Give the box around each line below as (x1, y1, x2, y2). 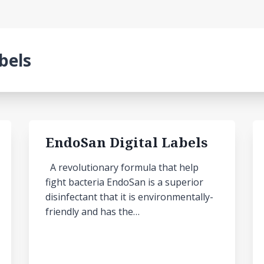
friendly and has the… (45, 205, 140, 218)
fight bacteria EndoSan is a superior (45, 176, 203, 189)
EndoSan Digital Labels (45, 133, 207, 151)
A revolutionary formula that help (45, 161, 199, 174)
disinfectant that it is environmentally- (45, 190, 213, 203)
